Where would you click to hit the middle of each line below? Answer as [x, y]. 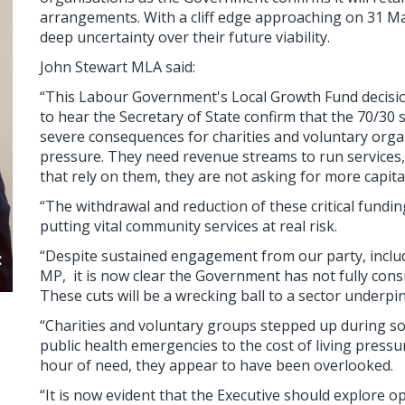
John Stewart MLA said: [117, 66]
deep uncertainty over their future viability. [184, 37]
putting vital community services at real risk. [188, 226]
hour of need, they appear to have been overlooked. [216, 365]
